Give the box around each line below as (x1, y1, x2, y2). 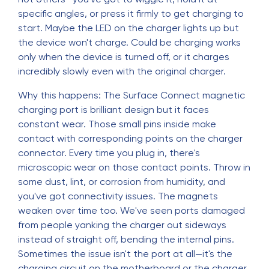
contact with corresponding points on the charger (18, 133, 243, 144)
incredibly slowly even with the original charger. (18, 65, 226, 77)
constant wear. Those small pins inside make (18, 118, 216, 130)
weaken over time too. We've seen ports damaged (18, 205, 245, 216)
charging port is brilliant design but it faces (18, 104, 209, 115)
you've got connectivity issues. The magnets (18, 190, 218, 202)
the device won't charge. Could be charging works (18, 37, 241, 48)
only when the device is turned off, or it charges (18, 51, 229, 62)
